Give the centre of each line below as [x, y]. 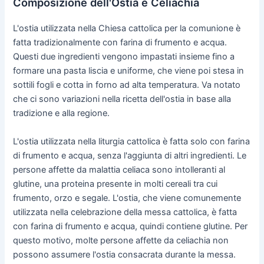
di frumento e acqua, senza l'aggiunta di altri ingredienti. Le [130, 155]
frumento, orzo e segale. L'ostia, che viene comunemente [127, 198]
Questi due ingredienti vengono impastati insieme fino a [124, 57]
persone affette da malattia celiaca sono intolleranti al [119, 169]
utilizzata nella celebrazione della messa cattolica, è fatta [125, 212]
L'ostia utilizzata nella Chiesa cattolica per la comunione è [127, 29]
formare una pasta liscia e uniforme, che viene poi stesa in [129, 71]
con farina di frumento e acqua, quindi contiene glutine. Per [131, 226]
